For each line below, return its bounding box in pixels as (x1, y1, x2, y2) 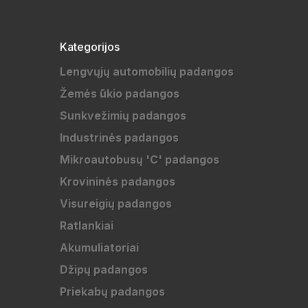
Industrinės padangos (60, 131, 179, 144)
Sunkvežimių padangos (60, 109, 186, 122)
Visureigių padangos (60, 197, 172, 210)
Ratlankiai (60, 219, 113, 232)
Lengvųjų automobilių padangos (60, 65, 234, 78)
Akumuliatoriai (60, 241, 139, 254)
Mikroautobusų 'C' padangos (60, 153, 219, 166)
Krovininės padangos (60, 175, 175, 188)
